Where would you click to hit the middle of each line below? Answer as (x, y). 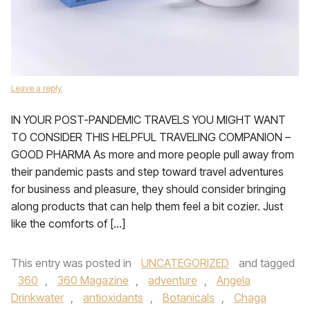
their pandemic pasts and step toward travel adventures (147, 172)
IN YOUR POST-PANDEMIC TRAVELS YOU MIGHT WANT (148, 120)
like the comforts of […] (68, 224)
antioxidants (113, 298)
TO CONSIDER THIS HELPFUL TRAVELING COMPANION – (151, 137)
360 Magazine (93, 280)
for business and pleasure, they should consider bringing (148, 189)
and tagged (265, 263)
